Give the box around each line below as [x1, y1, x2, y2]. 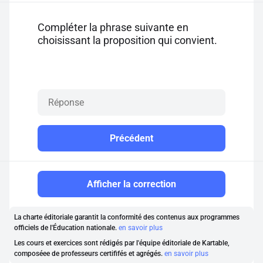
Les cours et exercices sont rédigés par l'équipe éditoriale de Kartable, [14, 239, 230, 247]
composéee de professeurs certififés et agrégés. [14, 249, 164, 258]
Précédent [110, 133, 153, 144]
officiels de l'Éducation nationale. [14, 224, 119, 232]
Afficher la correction [87, 178, 176, 190]
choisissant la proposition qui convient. [38, 34, 217, 46]
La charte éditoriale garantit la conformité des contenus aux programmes [14, 213, 240, 221]
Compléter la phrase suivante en [38, 21, 188, 33]
